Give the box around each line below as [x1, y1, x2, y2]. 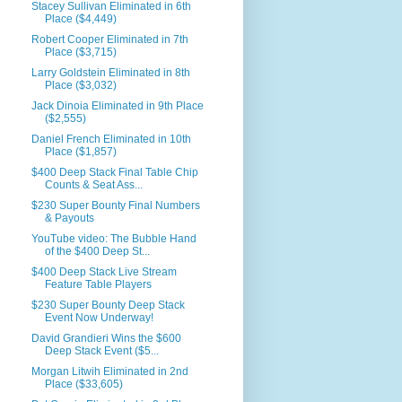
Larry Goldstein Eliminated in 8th [31, 66, 191, 79]
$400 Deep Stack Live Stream [31, 266, 178, 278]
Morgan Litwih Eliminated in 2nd [31, 365, 189, 378]
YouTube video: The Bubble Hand [31, 232, 197, 245]
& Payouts [45, 212, 95, 224]
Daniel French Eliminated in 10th [31, 133, 192, 145]
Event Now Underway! [45, 311, 154, 324]
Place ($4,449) [45, 13, 118, 25]
